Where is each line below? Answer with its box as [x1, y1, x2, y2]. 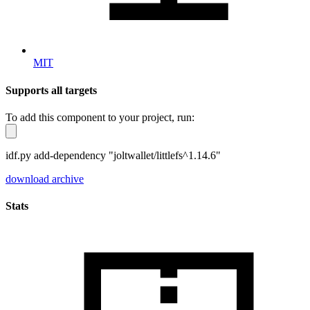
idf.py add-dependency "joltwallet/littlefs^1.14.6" [6, 149, 221, 161]
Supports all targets [6, 84, 97, 96]
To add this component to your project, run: [6, 111, 194, 123]
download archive [6, 172, 84, 185]
